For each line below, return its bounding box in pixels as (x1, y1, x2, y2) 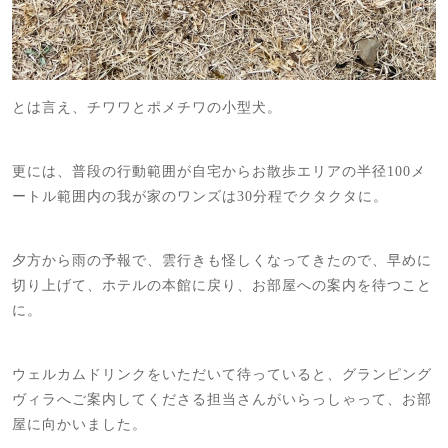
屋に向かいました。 (12, 417, 147, 432)
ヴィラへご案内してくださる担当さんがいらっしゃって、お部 (12, 392, 432, 407)
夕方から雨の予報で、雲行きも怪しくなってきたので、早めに (12, 253, 432, 268)
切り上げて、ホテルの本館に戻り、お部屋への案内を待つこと (12, 278, 432, 293)
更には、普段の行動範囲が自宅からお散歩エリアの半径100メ (12, 164, 426, 179)
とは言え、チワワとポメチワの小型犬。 (12, 100, 282, 115)
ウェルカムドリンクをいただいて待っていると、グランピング (12, 367, 432, 382)
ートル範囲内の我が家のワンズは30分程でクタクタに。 (12, 189, 388, 204)
